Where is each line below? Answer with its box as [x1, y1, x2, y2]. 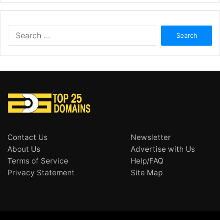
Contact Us [7, 133, 48, 142]
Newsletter [130, 133, 171, 142]
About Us [7, 144, 40, 154]
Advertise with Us [130, 144, 195, 154]
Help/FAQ [130, 156, 164, 166]
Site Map [130, 168, 163, 178]
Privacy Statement [7, 168, 75, 178]
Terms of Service [7, 156, 68, 166]
